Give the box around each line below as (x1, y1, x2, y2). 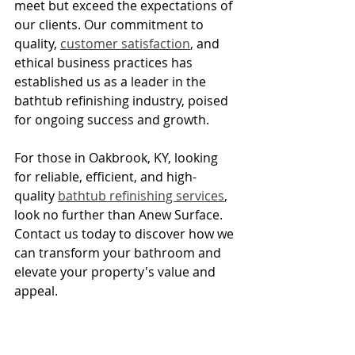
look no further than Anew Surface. (14, 205, 226, 223)
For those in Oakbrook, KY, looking (14, 148, 221, 166)
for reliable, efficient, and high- (14, 167, 197, 185)
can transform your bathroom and (14, 243, 224, 261)
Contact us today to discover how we (14, 224, 237, 242)
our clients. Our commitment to (14, 15, 207, 33)
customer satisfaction (60, 34, 190, 52)
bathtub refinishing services (58, 186, 224, 204)
